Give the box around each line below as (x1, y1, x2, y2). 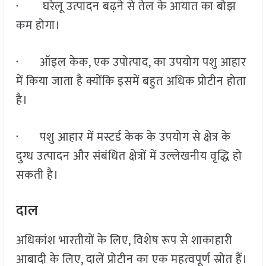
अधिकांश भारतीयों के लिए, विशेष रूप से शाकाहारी (15, 230, 233, 251)
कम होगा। (15, 15, 61, 36)
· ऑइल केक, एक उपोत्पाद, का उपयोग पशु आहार (15, 52, 246, 73)
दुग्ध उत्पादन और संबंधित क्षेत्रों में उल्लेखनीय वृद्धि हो (15, 146, 242, 167)
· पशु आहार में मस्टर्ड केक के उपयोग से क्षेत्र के (15, 127, 231, 148)
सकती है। (15, 165, 59, 186)
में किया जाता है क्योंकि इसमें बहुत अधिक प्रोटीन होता (15, 71, 246, 92)
